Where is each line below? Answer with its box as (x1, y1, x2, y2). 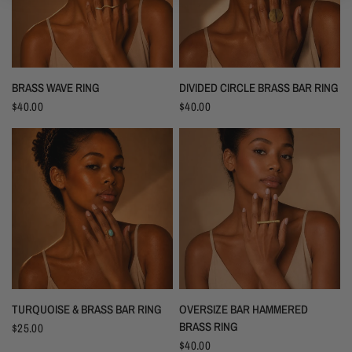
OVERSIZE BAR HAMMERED (179, 301, 308, 318)
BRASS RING (179, 318, 238, 335)
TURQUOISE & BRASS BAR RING (12, 301, 162, 318)
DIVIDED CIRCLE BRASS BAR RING (179, 79, 339, 97)
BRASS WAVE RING (12, 79, 100, 97)
